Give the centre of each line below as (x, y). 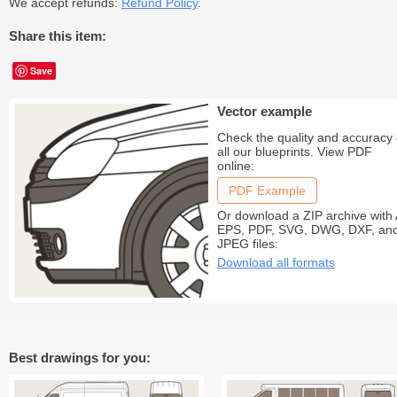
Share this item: (58, 36)
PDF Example (267, 191)
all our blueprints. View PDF (294, 152)
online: (235, 166)
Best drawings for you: (80, 358)
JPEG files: (247, 244)
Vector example (264, 111)
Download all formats (276, 262)
